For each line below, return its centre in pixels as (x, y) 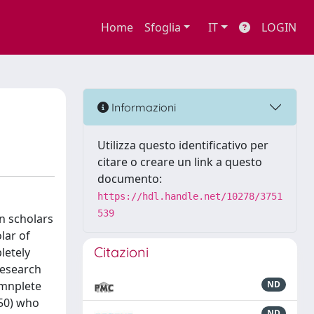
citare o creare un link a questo (180, 162)
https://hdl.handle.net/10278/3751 (190, 196)
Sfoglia (162, 27)
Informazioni (142, 107)
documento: (130, 179)
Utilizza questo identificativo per (183, 145)
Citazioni (121, 252)
